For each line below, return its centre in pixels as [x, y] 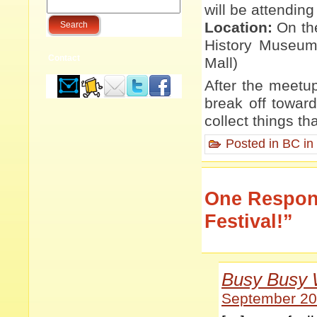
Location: [238, 28]
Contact [64, 58]
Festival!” [249, 221]
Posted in [252, 144]
